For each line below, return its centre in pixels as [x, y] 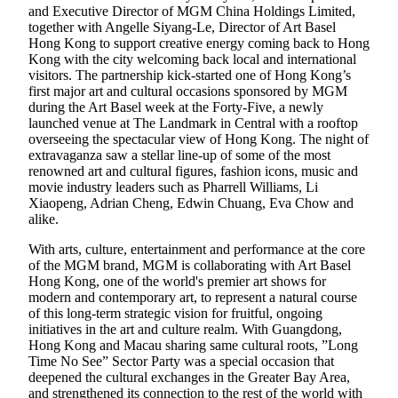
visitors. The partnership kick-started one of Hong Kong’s [190, 75]
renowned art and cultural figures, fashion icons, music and [193, 171]
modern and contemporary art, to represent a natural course [193, 297]
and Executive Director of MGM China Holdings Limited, [192, 11]
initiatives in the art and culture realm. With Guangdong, [185, 329]
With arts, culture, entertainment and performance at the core [197, 249]
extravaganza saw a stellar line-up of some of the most [179, 155]
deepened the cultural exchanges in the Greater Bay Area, [189, 377]
